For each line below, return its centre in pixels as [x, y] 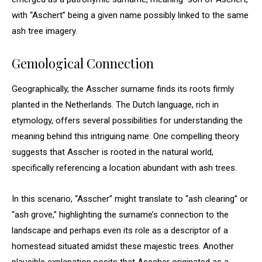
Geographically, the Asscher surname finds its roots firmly [123, 89]
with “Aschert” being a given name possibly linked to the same [130, 15]
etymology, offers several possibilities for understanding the [127, 120]
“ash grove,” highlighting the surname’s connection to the [120, 215]
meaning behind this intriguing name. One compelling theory [125, 136]
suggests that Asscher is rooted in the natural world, [113, 152]
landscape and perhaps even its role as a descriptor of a [120, 230]
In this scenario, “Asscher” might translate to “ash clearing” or [130, 199]
